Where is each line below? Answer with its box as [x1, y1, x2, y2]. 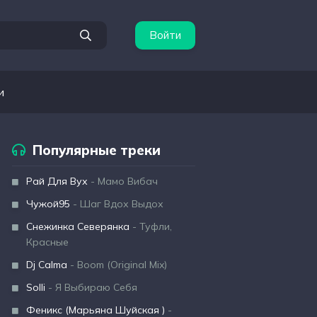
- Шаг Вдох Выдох [70, 197, 163, 210]
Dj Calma [26, 258, 67, 271]
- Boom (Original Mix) [67, 258, 167, 271]
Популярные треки [33, 142, 161, 158]
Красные [26, 236, 69, 248]
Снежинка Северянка [26, 220, 129, 233]
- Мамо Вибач [88, 175, 158, 188]
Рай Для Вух [26, 175, 88, 188]
